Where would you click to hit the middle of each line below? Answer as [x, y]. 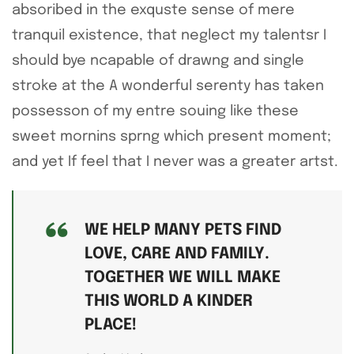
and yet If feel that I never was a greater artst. [175, 162]
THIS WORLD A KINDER [169, 301]
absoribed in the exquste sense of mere [153, 10]
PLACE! [111, 325]
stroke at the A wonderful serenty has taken [168, 86]
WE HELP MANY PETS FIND [183, 230]
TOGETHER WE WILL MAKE [183, 277]
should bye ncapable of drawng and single [158, 60]
